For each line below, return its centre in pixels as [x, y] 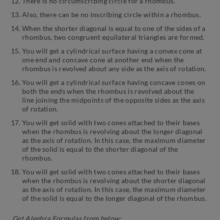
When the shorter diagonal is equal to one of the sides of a [114, 28]
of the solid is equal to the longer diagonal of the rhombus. [114, 198]
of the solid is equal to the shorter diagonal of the [100, 149]
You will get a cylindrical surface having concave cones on [114, 82]
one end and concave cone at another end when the [103, 60]
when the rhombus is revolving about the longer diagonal [112, 132]
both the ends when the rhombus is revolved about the [108, 91]
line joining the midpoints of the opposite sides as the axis [113, 100]
